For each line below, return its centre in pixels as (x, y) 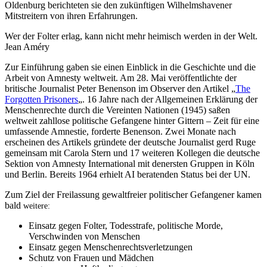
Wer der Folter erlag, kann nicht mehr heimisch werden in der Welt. (131, 36)
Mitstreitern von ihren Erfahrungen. (71, 16)
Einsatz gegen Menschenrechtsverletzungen (111, 247)
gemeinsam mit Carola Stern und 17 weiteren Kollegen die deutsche (132, 153)
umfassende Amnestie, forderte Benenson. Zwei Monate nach (120, 132)
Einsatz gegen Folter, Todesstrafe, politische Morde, (126, 226)
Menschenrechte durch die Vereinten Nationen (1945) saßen (117, 110)
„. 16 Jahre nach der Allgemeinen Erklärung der (168, 100)
